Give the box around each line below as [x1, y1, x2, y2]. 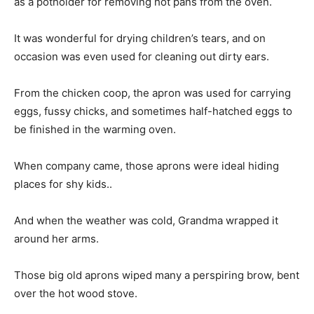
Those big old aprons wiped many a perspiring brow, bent [14, 268, 299, 282]
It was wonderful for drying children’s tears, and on [14, 31, 266, 45]
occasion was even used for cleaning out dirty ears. [14, 49, 269, 63]
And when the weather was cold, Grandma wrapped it [14, 213, 278, 227]
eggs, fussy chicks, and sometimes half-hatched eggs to [14, 104, 292, 118]
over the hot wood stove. [14, 286, 137, 300]
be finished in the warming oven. [14, 122, 176, 136]
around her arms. [14, 231, 99, 245]
